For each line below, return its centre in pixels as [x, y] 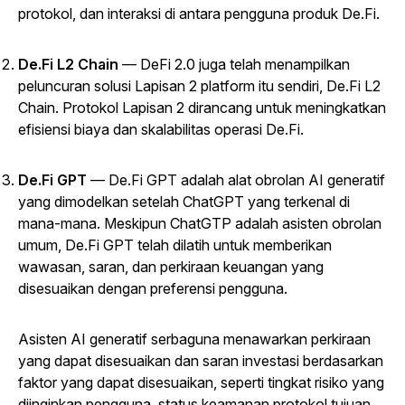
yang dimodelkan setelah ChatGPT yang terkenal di [184, 202]
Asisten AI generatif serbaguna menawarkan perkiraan [194, 339]
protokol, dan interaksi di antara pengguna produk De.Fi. [199, 14]
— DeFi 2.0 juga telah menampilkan [236, 65]
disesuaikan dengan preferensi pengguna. [153, 289]
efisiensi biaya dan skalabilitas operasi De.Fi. [161, 130]
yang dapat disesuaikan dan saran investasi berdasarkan [201, 361]
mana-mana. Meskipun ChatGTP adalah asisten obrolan [200, 224]
